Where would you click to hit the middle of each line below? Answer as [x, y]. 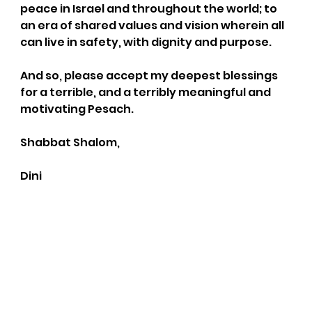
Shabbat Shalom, [70, 142]
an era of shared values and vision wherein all [153, 25]
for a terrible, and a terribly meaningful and [146, 92]
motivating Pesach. [77, 109]
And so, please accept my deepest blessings [150, 75]
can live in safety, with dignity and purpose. [146, 42]
